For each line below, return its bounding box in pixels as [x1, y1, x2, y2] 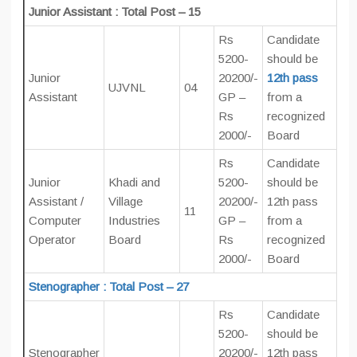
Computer [29, 214, 81, 227]
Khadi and [108, 175, 160, 189]
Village [108, 194, 143, 208]
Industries [108, 214, 160, 227]
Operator [29, 233, 76, 246]
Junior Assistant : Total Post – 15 [29, 5, 201, 18]
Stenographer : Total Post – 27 [29, 280, 189, 293]
